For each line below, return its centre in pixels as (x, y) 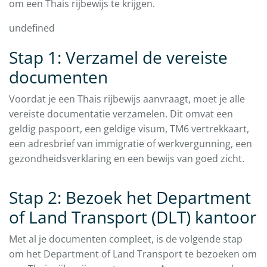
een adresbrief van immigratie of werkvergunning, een (131, 144)
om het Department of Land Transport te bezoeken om (133, 254)
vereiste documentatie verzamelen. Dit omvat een (121, 114)
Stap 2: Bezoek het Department (130, 198)
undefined (32, 28)
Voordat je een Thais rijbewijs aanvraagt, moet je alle (127, 99)
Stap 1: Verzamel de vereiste (118, 58)
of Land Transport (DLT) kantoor (133, 217)
